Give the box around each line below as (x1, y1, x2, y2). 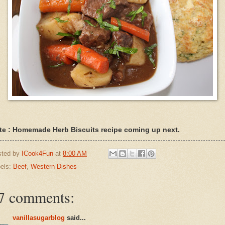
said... (65, 214, 86, 222)
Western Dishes (31, 163, 77, 171)
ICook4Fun (22, 149, 53, 157)
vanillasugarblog (13, 214, 65, 222)
